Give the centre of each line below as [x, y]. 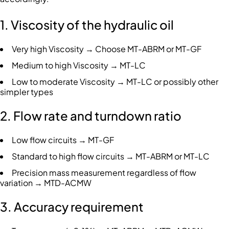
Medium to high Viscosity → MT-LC [79, 65]
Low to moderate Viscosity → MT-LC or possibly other [115, 82]
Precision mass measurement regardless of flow [104, 173]
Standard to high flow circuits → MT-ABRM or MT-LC [111, 156]
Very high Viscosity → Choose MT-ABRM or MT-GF [107, 49]
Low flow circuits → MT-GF [63, 140]
